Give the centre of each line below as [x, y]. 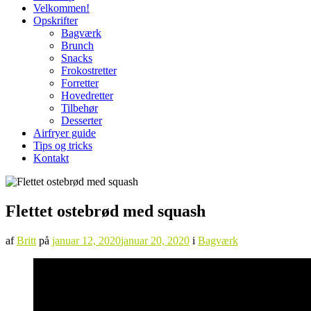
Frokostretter [89, 70]
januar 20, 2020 [155, 240]
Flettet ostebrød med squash [106, 211]
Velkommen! [61, 8]
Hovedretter [87, 95]
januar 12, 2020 [86, 240]
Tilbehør [79, 108]
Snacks [77, 58]
